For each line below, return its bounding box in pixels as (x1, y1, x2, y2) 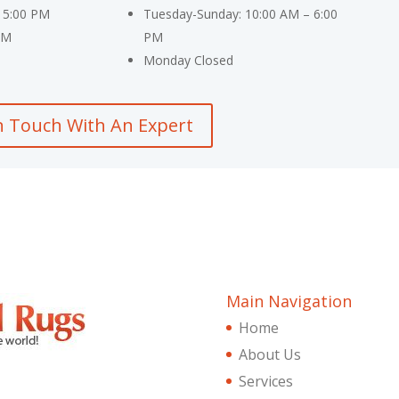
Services (238, 370, 293, 391)
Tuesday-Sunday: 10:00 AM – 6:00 (142, 5, 338, 23)
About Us (238, 344, 301, 364)
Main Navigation (225, 289, 352, 312)
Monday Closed (142, 52, 233, 69)
